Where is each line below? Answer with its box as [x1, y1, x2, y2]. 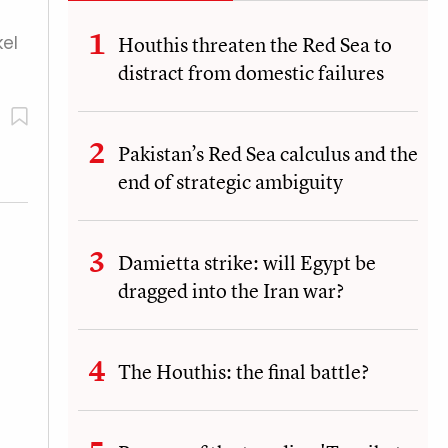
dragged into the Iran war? [118, 276, 344, 304]
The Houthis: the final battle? [118, 357, 369, 385]
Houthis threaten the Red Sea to [118, 30, 392, 58]
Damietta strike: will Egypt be [118, 248, 376, 276]
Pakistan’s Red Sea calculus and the [118, 139, 418, 167]
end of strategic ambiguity [118, 167, 343, 195]
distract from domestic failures [118, 58, 384, 86]
